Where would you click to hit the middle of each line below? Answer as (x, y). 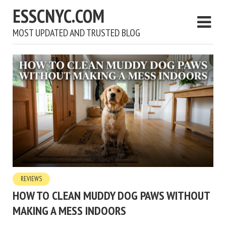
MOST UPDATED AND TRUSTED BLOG (76, 33)
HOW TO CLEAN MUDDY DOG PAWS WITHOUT (111, 196)
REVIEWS (31, 179)
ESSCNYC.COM (59, 16)
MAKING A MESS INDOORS (69, 211)
